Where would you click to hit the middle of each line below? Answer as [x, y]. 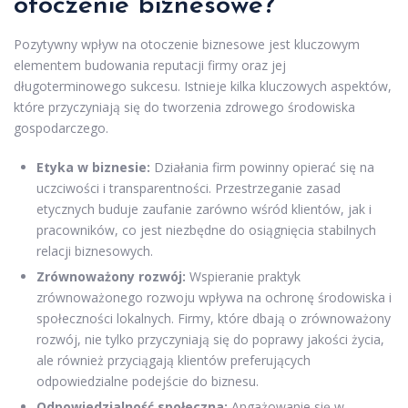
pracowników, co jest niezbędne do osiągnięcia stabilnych [206, 229]
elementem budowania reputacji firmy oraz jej [150, 65]
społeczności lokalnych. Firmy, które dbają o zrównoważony [214, 318]
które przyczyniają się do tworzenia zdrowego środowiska [184, 107]
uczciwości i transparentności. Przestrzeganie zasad [189, 188]
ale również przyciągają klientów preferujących [173, 360]
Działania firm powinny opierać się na [262, 167]
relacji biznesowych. [95, 250]
